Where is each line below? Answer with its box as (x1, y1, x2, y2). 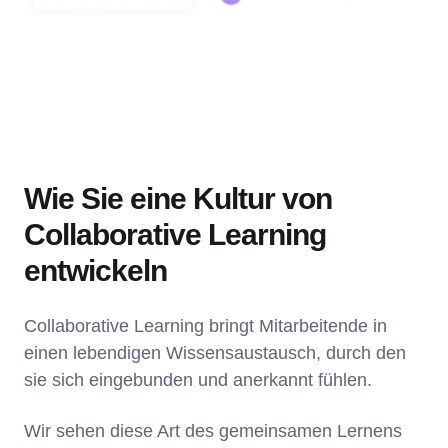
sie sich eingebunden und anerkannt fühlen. (24, 370, 377, 391)
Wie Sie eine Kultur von (24, 182, 332, 216)
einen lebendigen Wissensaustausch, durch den (24, 343, 406, 364)
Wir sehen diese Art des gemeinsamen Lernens (24, 421, 402, 442)
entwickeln (24, 254, 167, 288)
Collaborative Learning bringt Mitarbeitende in (24, 316, 387, 337)
